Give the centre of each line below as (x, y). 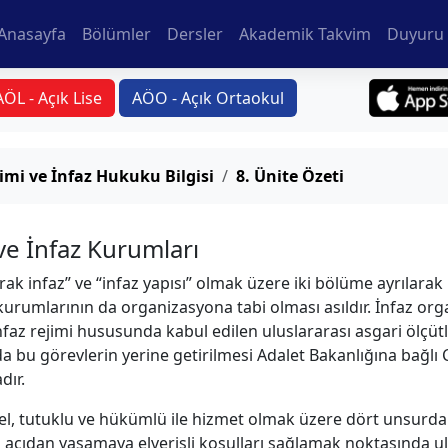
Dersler (195, 33)
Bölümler (116, 33)
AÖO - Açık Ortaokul (208, 98)
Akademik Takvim (305, 33)
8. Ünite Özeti (290, 176)
